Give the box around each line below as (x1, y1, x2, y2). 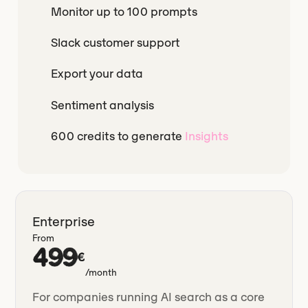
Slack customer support (51, 35, 180, 51)
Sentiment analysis (51, 97, 155, 113)
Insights (185, 128, 229, 144)
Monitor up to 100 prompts (51, 3, 198, 19)
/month (85, 267, 117, 279)
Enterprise (32, 213, 96, 230)
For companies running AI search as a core (32, 289, 265, 305)
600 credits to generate (51, 128, 186, 144)
